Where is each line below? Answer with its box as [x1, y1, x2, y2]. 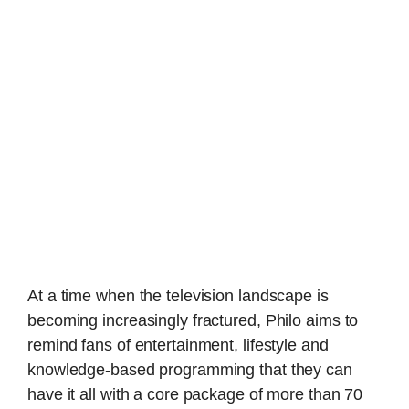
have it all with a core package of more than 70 [27, 384, 363, 404]
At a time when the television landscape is [27, 286, 329, 305]
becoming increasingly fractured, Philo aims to [27, 310, 359, 330]
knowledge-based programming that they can [27, 360, 352, 379]
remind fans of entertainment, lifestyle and [27, 335, 329, 354]
